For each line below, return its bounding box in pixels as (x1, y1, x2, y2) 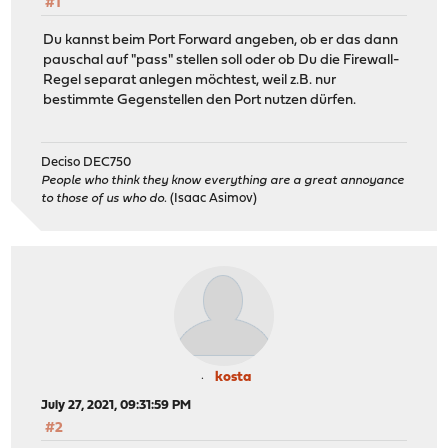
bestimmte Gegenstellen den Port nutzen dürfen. (43, 92, 357, 108)
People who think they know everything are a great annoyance (41, 174, 405, 188)
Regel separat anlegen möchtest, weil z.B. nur (43, 72, 337, 88)
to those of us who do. (41, 192, 168, 206)
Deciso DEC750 (41, 156, 132, 170)
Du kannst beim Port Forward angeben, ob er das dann (43, 32, 399, 48)
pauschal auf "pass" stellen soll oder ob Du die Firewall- (43, 52, 400, 68)
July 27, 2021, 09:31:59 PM (41, 399, 192, 413)
